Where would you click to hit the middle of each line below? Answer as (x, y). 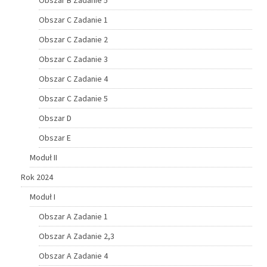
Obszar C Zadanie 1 (73, 19)
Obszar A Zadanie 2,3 (77, 236)
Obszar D (55, 118)
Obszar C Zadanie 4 (73, 78)
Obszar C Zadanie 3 (73, 59)
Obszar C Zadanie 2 (73, 39)
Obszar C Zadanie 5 (73, 98)
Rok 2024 (37, 177)
